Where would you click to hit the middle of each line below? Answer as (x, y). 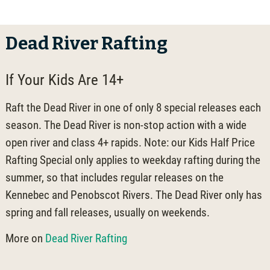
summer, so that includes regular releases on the (114, 177)
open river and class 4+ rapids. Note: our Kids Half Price (130, 142)
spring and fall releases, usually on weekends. (107, 212)
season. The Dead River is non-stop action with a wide (126, 125)
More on (25, 238)
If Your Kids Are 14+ (64, 80)
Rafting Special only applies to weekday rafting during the (133, 160)
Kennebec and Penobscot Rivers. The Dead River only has (133, 195)
